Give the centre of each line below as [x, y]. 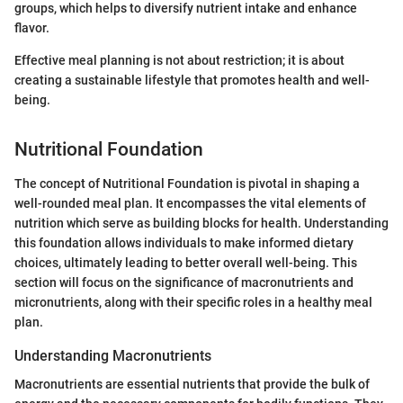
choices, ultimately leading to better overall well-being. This [186, 263]
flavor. [32, 27]
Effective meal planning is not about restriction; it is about [179, 60]
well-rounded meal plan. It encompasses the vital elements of [190, 204]
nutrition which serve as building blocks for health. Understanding [201, 224]
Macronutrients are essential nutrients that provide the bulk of [192, 385]
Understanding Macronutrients [113, 356]
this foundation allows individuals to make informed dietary [184, 243]
